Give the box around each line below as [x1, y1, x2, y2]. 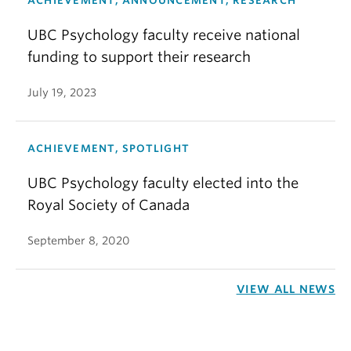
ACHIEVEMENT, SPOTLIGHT [27, 143, 190, 154]
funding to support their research [27, 49, 251, 65]
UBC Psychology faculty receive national [27, 27, 300, 43]
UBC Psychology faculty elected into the [27, 175, 299, 191]
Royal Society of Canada [27, 197, 190, 213]
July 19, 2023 [27, 86, 96, 99]
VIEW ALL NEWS [236, 283, 335, 295]
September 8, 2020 [27, 234, 130, 247]
